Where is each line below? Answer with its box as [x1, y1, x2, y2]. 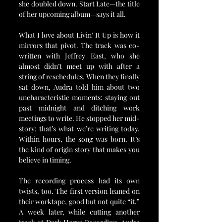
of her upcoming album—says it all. [19, 9, 126, 19]
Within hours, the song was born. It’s [19, 134, 140, 144]
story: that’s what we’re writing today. [19, 123, 140, 133]
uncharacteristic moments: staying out [19, 92, 140, 102]
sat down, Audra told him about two [19, 82, 140, 92]
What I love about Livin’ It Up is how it [19, 30, 140, 40]
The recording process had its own [19, 175, 140, 185]
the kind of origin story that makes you [19, 144, 140, 154]
